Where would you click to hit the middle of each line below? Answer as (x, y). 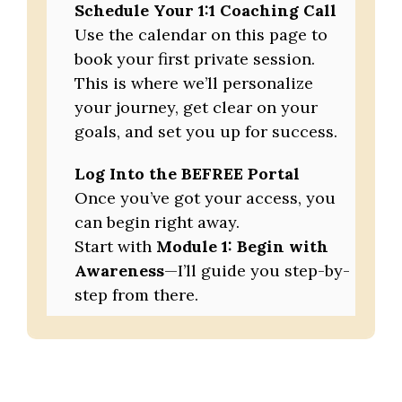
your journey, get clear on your (197, 108)
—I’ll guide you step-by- (258, 271)
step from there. (137, 295)
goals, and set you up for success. (206, 132)
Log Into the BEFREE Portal (188, 174)
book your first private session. (195, 59)
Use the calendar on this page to (201, 35)
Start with (116, 247)
